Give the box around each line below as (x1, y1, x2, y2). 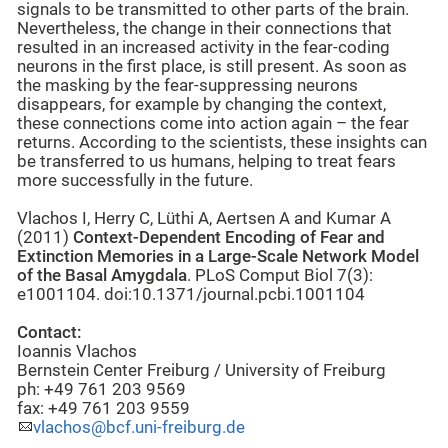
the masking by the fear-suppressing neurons (17, 76, 358, 96)
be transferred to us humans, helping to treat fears (17, 152, 396, 172)
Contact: (17, 323, 82, 343)
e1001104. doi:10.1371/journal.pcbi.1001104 (17, 285, 365, 305)
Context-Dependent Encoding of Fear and (73, 228, 385, 248)
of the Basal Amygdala (17, 266, 187, 286)
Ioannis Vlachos (17, 342, 137, 362)
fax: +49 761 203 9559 (17, 399, 190, 419)
